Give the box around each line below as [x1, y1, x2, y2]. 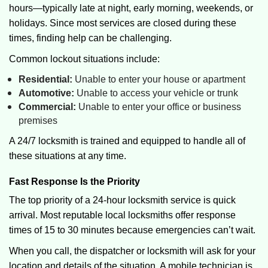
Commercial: [19, 102, 76, 112]
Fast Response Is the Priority [9, 176, 140, 187]
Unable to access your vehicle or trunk [74, 88, 238, 98]
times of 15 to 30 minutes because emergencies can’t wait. [9, 225, 255, 235]
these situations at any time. [9, 151, 126, 161]
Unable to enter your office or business [76, 102, 241, 112]
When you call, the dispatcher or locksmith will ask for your [9, 246, 255, 256]
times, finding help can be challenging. [9, 33, 172, 43]
